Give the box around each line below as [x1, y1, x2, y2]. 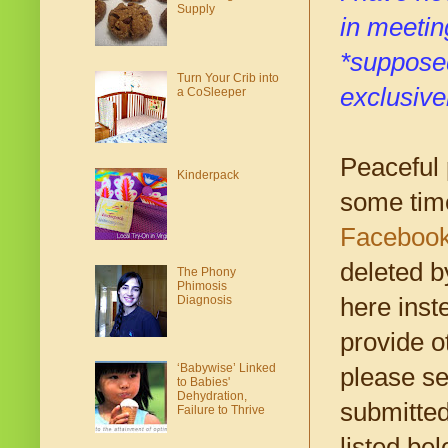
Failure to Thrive [176, 403, 265, 418]
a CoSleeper [176, 85, 246, 100]
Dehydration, [176, 389, 247, 404]
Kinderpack [176, 167, 239, 182]
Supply [176, 2, 215, 17]
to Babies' [176, 375, 230, 390]
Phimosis [176, 278, 227, 293]
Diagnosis [176, 292, 232, 307]
